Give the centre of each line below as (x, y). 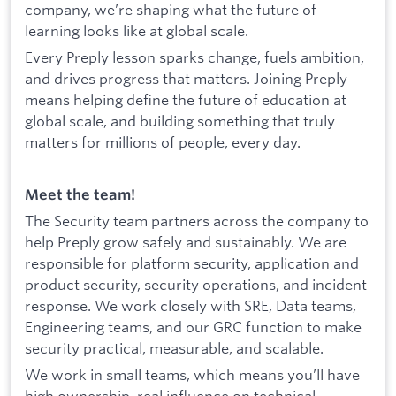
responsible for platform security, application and (192, 263)
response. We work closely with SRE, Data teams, (190, 305)
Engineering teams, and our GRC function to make (193, 326)
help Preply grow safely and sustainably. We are (186, 241)
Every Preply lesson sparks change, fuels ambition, (194, 57)
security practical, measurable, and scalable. (174, 347)
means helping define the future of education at (186, 100)
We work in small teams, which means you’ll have (192, 374)
